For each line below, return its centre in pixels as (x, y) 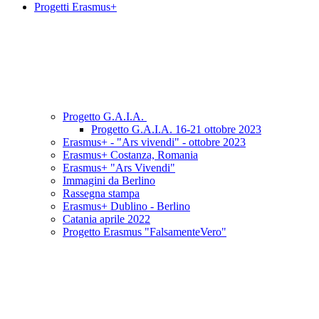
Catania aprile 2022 (106, 219)
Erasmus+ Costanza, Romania (130, 155)
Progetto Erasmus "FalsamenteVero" (145, 232)
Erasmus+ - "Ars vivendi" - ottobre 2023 (154, 142)
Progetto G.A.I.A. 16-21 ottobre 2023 (176, 130)
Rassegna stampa (101, 194)
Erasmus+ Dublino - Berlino (126, 206)
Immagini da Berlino (109, 181)
